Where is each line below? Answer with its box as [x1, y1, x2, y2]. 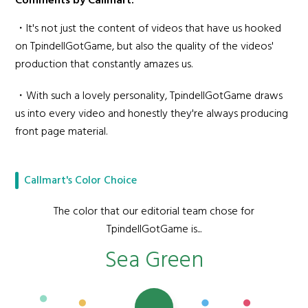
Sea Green [104, 243, 203, 279]
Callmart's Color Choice [24, 171, 137, 190]
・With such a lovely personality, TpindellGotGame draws [15, 87, 283, 105]
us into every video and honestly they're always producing [15, 105, 289, 123]
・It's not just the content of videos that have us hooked [15, 20, 282, 38]
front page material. [15, 123, 108, 141]
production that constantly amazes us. [15, 56, 193, 74]
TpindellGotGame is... [107, 221, 201, 239]
